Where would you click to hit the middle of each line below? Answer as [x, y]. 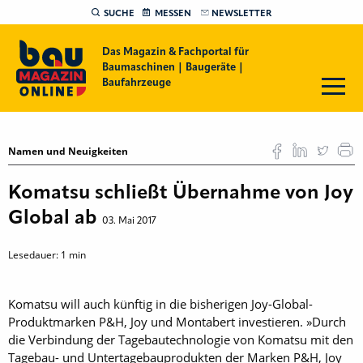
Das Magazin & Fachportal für [175, 52]
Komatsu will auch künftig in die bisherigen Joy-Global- [160, 304]
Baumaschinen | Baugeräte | [173, 68]
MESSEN [173, 14]
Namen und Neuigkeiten [68, 151]
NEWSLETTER [241, 14]
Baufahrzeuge [136, 83]
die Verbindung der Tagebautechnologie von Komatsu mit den [181, 340]
